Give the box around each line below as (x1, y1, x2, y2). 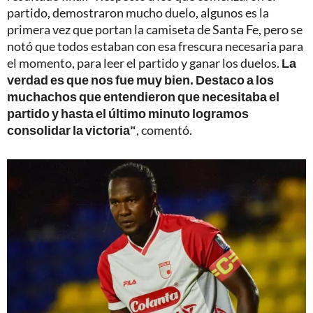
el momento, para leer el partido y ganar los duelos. (7, 55, 282, 71)
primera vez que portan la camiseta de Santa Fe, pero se (7, 22, 303, 38)
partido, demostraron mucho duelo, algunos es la (7, 5, 269, 21)
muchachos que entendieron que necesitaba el (7, 89, 279, 105)
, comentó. (136, 122, 192, 138)
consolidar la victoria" (7, 122, 136, 138)
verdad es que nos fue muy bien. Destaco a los (7, 72, 274, 88)
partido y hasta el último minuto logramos (7, 105, 249, 122)
